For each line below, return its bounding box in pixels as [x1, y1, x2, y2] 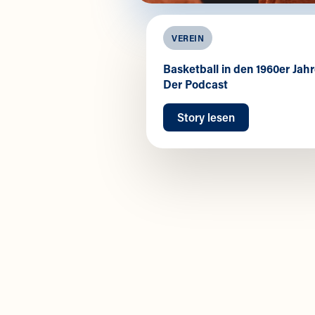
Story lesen [177, 110, 235, 125]
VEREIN [172, 32, 204, 44]
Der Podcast [163, 77, 228, 92]
